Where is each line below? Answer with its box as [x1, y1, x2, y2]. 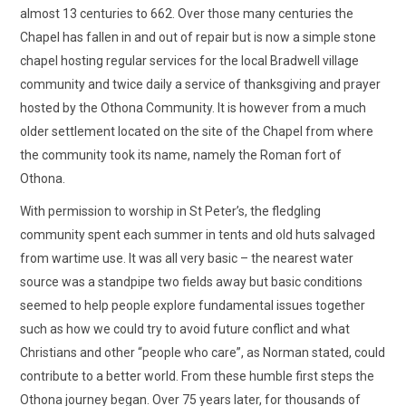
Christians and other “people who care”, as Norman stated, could [20, 345, 386, 360]
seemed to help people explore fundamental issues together [20, 298, 366, 313]
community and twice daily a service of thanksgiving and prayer [20, 77, 382, 92]
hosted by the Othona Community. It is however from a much [20, 101, 367, 115]
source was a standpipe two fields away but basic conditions [20, 275, 363, 289]
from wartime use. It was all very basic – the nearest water [20, 251, 354, 266]
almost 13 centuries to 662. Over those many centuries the [20, 6, 354, 21]
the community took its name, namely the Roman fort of [20, 148, 343, 162]
